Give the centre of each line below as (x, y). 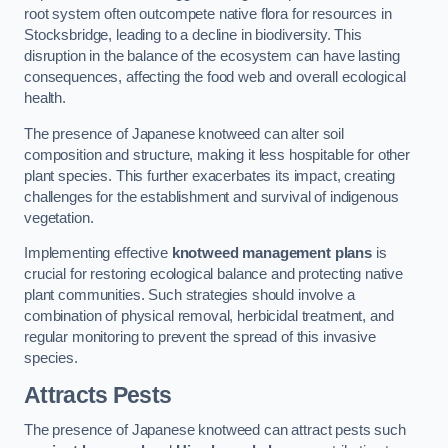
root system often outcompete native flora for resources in (208, 13)
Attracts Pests (98, 394)
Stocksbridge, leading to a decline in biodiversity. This (193, 34)
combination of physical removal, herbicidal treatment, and (209, 316)
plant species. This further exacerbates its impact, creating (210, 175)
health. (45, 97)
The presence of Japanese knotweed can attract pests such (215, 430)
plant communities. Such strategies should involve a (189, 295)
